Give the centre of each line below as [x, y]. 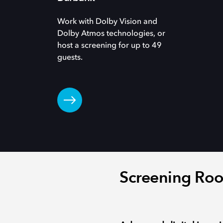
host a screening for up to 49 [110, 46]
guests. [70, 58]
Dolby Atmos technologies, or [111, 34]
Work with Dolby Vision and [108, 22]
